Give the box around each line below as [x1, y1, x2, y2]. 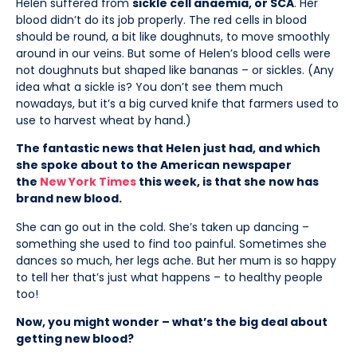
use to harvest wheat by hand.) [16, 112, 194, 128]
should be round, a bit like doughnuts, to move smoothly [16, 28, 330, 45]
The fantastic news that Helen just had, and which [16, 140, 320, 157]
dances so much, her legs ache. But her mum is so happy [16, 252, 336, 269]
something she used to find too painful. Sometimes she [16, 235, 327, 252]
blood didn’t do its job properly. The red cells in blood [16, 11, 307, 28]
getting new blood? [16, 330, 134, 347]
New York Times [40, 174, 136, 190]
